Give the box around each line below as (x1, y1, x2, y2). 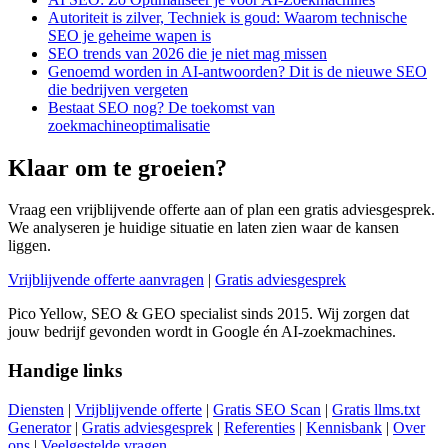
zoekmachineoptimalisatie (48, 116, 210, 134)
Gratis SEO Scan (213, 400, 321, 418)
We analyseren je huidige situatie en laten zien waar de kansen (8, 219, 399, 237)
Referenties (224, 418, 295, 436)
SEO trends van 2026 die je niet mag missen (48, 44, 327, 62)
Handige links (8, 360, 122, 382)
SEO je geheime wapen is (48, 26, 211, 44)
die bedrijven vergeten (48, 80, 188, 98)
